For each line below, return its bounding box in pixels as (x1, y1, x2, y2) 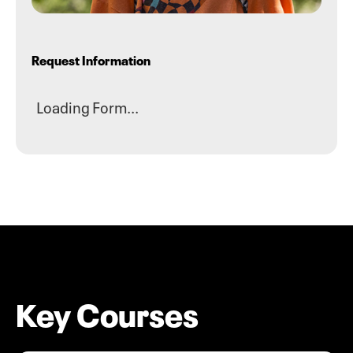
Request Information (32, 49, 150, 69)
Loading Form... (34, 94, 139, 117)
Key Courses (16, 288, 199, 335)
